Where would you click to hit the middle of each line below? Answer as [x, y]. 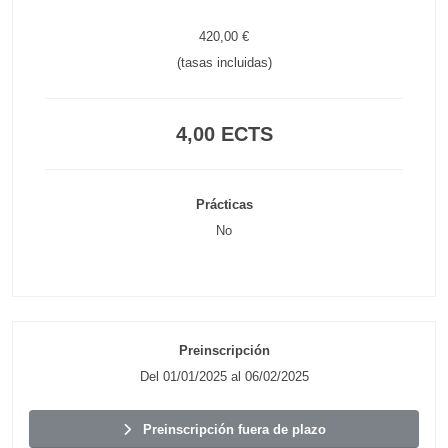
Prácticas [224, 204]
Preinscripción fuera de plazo [228, 429]
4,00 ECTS [224, 134]
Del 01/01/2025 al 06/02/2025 [224, 376]
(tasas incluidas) [224, 62]
